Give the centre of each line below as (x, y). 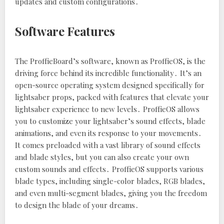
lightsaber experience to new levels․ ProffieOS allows (107, 109)
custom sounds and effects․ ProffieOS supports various (109, 169)
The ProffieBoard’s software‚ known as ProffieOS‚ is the (110, 61)
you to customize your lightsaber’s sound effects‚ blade (110, 121)
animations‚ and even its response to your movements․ (108, 133)
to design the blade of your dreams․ (77, 205)
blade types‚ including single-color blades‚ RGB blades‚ (110, 181)
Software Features (65, 31)
